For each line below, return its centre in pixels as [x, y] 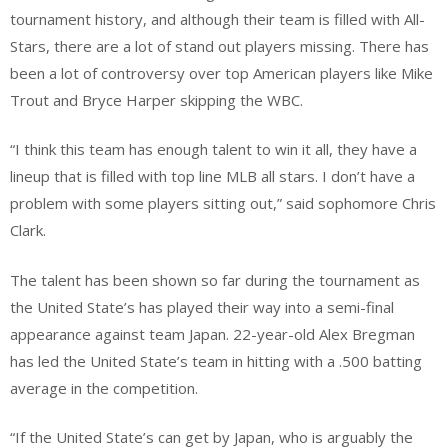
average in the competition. [104, 387]
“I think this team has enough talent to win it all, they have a [213, 149]
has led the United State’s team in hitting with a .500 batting [216, 360]
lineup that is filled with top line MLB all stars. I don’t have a [212, 176]
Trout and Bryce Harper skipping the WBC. [156, 99]
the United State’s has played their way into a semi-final [202, 306]
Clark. [28, 230]
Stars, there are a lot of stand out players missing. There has [219, 45]
